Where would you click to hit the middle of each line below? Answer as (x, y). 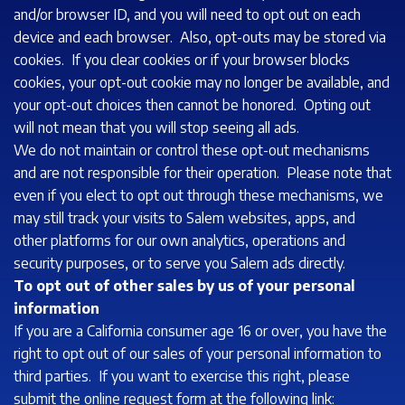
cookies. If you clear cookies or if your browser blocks (182, 60)
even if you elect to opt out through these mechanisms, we (198, 196)
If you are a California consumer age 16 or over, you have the (200, 331)
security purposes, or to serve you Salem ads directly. (179, 264)
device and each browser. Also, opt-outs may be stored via (200, 38)
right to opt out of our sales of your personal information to (198, 354)
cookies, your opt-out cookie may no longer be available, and (202, 83)
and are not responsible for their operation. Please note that (202, 173)
